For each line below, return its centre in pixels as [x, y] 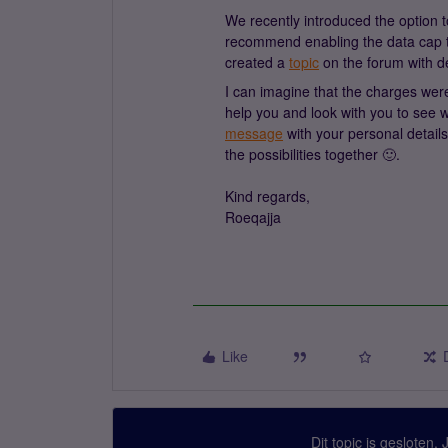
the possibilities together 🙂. [312, 154]
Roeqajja [253, 217]
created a [257, 62]
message [254, 133]
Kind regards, [267, 196]
